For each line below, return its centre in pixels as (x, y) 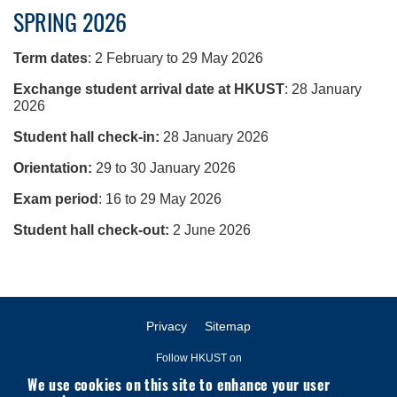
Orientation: (53, 167)
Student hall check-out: (91, 230)
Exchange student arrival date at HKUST (149, 89)
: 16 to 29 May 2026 (160, 198)
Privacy (167, 326)
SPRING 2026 (70, 21)
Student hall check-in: (86, 136)
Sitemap (228, 326)
